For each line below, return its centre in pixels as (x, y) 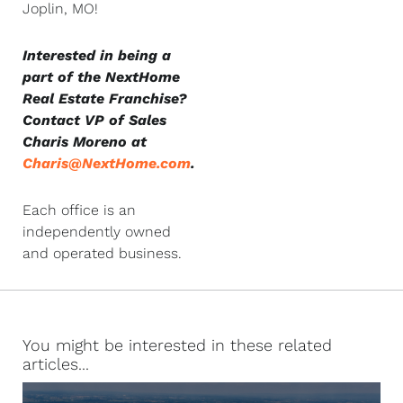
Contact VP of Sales (94, 120)
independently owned (97, 231)
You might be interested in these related (177, 345)
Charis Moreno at (85, 141)
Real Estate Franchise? (105, 98)
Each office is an (79, 210)
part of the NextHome (101, 76)
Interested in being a (97, 55)
